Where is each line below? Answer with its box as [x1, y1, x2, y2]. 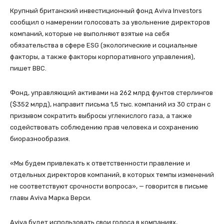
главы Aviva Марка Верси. [10, 194, 91, 202]
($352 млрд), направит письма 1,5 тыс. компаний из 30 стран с [10, 100, 210, 108]
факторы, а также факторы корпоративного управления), [10, 53, 195, 61]
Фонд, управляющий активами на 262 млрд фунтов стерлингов [10, 89, 213, 97]
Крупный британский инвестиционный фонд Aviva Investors [10, 7, 202, 15]
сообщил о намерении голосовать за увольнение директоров [10, 18, 210, 26]
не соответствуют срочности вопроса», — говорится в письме [10, 182, 208, 190]
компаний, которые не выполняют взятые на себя [10, 30, 169, 38]
